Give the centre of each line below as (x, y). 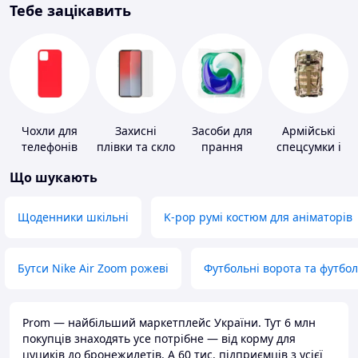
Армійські (308, 131)
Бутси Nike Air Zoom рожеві (93, 268)
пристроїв (136, 195)
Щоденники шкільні (73, 217)
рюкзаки (308, 163)
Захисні (136, 131)
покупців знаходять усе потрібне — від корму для (159, 339)
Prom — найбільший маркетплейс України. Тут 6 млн (169, 323)
